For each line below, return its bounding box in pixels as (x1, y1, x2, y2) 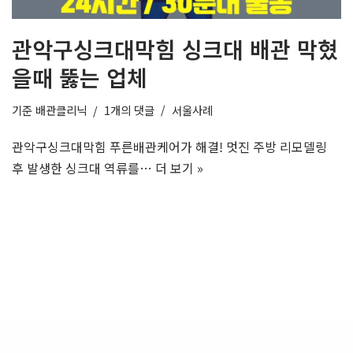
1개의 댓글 (104, 101, 154, 118)
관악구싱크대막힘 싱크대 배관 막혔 (12, 32, 338, 65)
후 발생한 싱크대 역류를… (12, 158, 155, 177)
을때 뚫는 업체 (12, 61, 147, 93)
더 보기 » (155, 158, 203, 177)
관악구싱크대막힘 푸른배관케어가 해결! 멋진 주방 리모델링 (12, 136, 327, 156)
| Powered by (118, 326, 203, 345)
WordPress (202, 326, 265, 345)
